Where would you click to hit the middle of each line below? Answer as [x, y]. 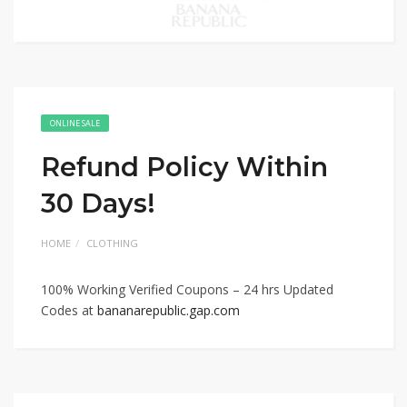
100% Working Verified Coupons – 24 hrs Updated [187, 289]
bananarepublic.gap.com [169, 310]
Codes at [69, 310]
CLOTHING [112, 243]
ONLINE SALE [75, 123]
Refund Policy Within [184, 167]
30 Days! [98, 203]
